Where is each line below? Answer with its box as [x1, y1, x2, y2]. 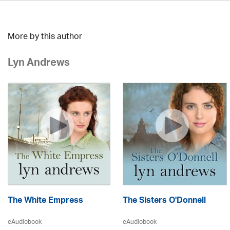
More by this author [8, 29, 82, 46]
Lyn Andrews [8, 54, 70, 74]
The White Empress [8, 193, 83, 209]
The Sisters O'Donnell [123, 193, 206, 209]
